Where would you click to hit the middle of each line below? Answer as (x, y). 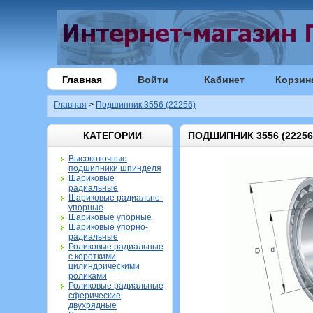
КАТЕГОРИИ (112, 136)
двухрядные (93, 305)
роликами (88, 276)
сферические (95, 296)
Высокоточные (98, 159)
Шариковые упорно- (108, 227)
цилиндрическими (104, 266)
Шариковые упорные (110, 217)
